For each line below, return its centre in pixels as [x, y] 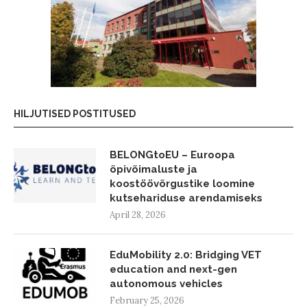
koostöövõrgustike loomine [182, 183]
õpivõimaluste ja [153, 169]
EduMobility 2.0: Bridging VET [186, 255]
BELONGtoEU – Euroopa [172, 155]
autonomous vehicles [166, 283]
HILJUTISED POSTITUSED [75, 113]
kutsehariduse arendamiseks [186, 198]
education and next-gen [173, 269]
